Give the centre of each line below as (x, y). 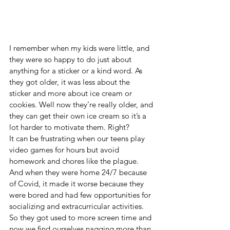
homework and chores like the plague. (75, 161)
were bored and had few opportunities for (81, 195)
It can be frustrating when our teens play (78, 139)
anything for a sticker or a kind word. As (77, 71)
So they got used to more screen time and (81, 218)
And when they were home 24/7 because (79, 172)
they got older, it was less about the (71, 82)
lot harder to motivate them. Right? (69, 127)
